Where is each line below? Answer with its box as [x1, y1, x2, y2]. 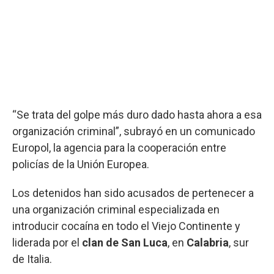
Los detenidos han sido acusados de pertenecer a [12, 186, 254, 199]
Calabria [187, 235, 229, 249]
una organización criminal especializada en [12, 202, 220, 216]
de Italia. [12, 252, 52, 265]
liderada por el [12, 235, 82, 249]
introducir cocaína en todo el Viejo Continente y [12, 219, 240, 232]
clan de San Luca [82, 235, 168, 249]
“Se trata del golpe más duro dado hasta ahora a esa [12, 108, 262, 121]
